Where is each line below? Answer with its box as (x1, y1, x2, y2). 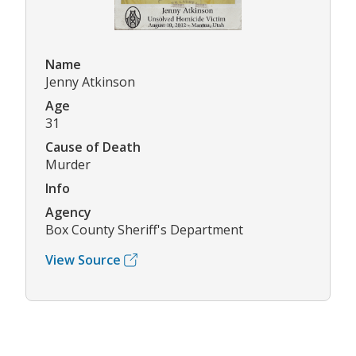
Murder (45, 156, 91, 174)
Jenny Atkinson (45, 73, 135, 91)
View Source (45, 251, 121, 269)
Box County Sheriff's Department (45, 221, 243, 239)
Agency (45, 203, 91, 222)
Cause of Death (45, 138, 141, 157)
